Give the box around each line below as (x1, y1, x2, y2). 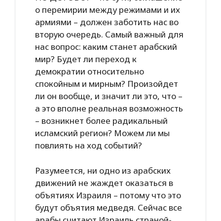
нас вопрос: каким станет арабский (35, 41, 177, 52)
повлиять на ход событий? (35, 140, 142, 151)
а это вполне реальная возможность (35, 103, 183, 114)
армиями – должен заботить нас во (35, 16, 179, 28)
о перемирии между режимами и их (35, 4, 180, 15)
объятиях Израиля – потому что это (35, 189, 181, 201)
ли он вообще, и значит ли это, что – (35, 90, 183, 102)
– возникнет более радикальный (35, 115, 168, 126)
